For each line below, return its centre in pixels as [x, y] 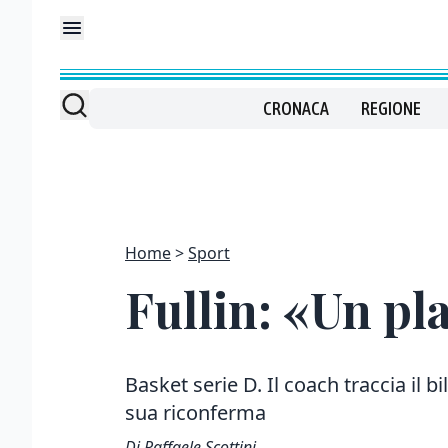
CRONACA [296, 108]
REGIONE [391, 108]
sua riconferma [195, 412]
